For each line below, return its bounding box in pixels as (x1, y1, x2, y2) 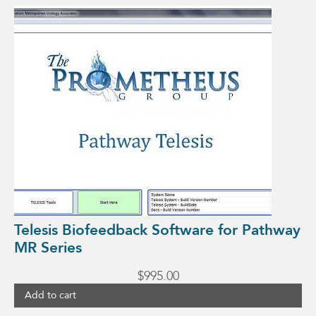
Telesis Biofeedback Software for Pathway (14, 220, 300, 241)
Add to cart (25, 288, 76, 303)
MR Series (14, 238, 82, 258)
